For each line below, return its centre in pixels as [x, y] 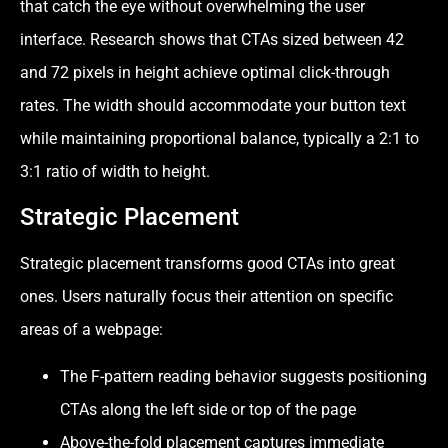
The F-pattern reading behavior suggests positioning [243, 376]
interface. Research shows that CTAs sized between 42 [212, 40]
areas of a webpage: [91, 329]
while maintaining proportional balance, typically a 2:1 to [219, 139]
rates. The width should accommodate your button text [213, 106]
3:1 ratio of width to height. [115, 172]
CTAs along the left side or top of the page [208, 409]
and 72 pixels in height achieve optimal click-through [205, 73]
